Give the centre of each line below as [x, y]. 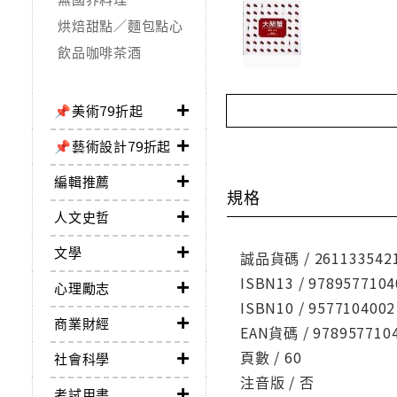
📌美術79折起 [99, 111]
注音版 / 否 [277, 382]
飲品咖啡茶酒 [100, 52]
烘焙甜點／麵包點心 [121, 26]
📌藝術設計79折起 [113, 146]
